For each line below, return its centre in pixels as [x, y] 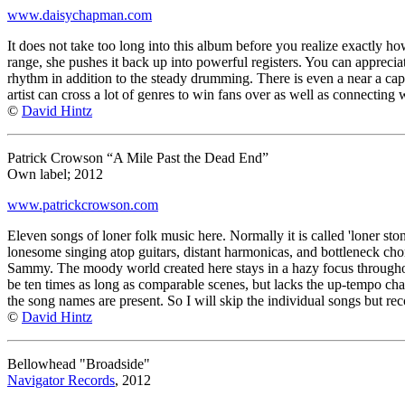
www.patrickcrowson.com [83, 204]
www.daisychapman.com [80, 14]
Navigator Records [61, 380]
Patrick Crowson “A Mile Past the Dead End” [138, 157]
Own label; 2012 [55, 174]
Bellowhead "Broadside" [79, 363]
